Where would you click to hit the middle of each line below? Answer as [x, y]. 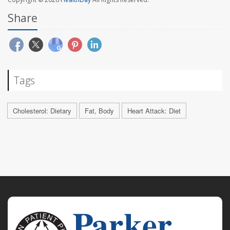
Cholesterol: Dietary [42, 111]
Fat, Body [99, 111]
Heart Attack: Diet [154, 111]
